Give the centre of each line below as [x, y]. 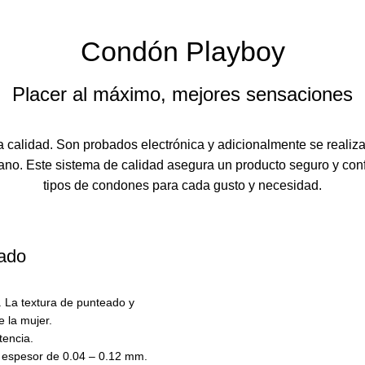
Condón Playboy [182, 51]
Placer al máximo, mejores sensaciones [182, 94]
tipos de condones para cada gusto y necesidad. [182, 185]
